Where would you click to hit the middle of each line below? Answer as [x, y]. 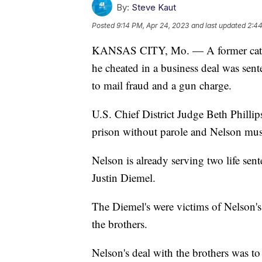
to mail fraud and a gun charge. [162, 85]
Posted [104, 26]
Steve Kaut [154, 8]
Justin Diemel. [124, 178]
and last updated [218, 26]
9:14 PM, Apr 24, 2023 [153, 26]
